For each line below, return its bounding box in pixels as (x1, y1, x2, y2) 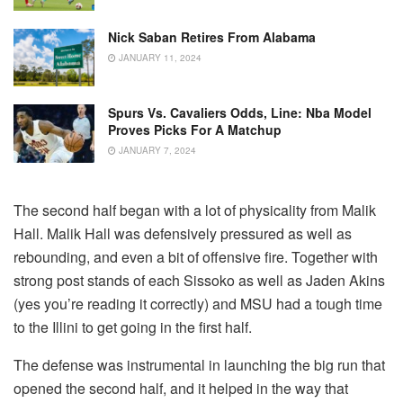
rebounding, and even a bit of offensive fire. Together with (13, 246, 378, 267)
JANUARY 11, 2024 (116, 50, 201, 64)
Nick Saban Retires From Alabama (108, 27, 316, 46)
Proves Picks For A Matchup (108, 121, 282, 139)
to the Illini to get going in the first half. (13, 316, 252, 337)
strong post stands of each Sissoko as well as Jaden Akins (13, 269, 385, 291)
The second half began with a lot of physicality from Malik (13, 199, 376, 220)
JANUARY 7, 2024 (116, 144, 196, 157)
